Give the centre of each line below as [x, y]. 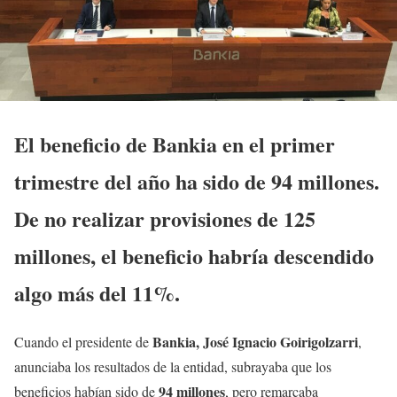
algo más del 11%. [97, 292]
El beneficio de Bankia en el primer [175, 144]
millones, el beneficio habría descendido [194, 255]
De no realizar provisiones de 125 [165, 218]
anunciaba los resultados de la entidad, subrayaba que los [173, 366]
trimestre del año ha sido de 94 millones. [197, 181]
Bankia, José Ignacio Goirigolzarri [255, 341]
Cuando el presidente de [83, 341]
